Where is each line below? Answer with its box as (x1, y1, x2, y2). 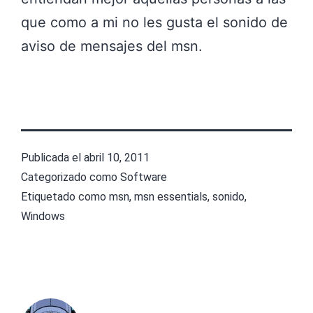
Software (120, 170, 167, 184)
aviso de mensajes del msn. (21, 38, 203, 55)
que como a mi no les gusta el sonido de (21, 14, 288, 31)
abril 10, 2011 (84, 151, 150, 165)
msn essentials (134, 190, 208, 204)
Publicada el (21, 151, 84, 165)
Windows (21, 210, 65, 224)
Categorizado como (21, 170, 120, 184)
